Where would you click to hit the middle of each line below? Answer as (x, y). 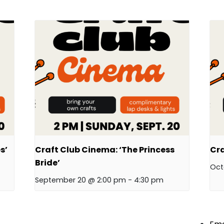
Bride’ (48, 163)
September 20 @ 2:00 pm (81, 180)
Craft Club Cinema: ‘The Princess (105, 150)
